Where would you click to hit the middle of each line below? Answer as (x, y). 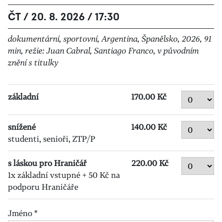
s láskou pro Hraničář (47, 163)
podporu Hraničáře (43, 187)
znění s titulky (33, 62)
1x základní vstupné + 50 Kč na (64, 175)
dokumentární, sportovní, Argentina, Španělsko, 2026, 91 (110, 39)
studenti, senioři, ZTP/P (52, 139)
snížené (22, 127)
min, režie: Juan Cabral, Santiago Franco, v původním (104, 51)
